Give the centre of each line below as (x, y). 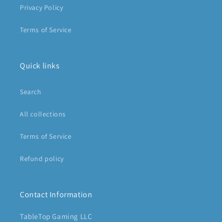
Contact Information (56, 195)
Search (31, 92)
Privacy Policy (42, 8)
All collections (43, 114)
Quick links (40, 66)
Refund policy (42, 159)
